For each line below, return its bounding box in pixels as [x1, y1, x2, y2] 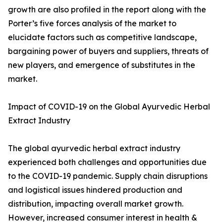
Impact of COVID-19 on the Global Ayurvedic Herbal [8, 102, 210, 112]
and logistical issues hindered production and [8, 185, 182, 195]
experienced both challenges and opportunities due [8, 157, 207, 167]
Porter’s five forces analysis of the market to [8, 18, 176, 29]
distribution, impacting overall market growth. [8, 199, 183, 209]
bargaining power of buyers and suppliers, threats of [8, 46, 209, 56]
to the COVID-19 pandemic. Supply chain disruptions [8, 171, 208, 181]
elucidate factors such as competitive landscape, [8, 32, 197, 43]
